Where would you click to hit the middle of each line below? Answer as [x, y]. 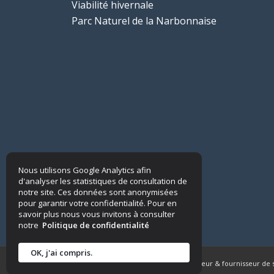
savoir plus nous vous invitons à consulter [97, 214]
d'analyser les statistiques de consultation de [103, 181]
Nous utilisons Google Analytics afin [85, 170]
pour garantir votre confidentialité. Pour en [98, 203]
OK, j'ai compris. [61, 253]
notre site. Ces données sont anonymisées [98, 192]
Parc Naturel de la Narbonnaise [144, 21]
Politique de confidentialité [96, 225]
